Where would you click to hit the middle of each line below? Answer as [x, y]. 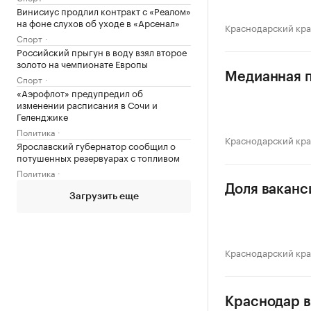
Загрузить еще [104, 196]
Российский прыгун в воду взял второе [102, 51]
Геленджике [42, 116]
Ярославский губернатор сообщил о [96, 145]
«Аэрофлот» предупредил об [80, 92]
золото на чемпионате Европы [82, 63]
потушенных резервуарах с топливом [98, 157]
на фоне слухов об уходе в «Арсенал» [98, 22]
